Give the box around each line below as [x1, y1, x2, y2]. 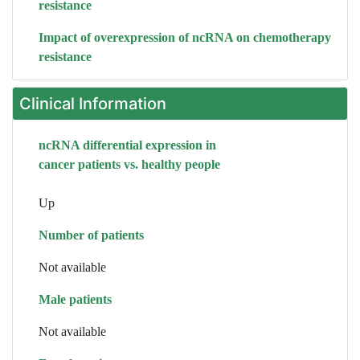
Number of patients [39, 228, 144, 242]
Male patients [39, 292, 112, 306]
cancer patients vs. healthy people [39, 157, 220, 171]
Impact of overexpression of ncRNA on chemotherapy [39, 31, 331, 44]
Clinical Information [19, 94, 166, 113]
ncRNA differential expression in [39, 138, 216, 152]
